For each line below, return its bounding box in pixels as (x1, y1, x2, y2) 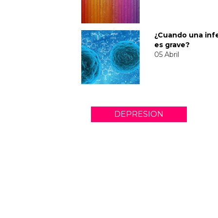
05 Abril (154, 50, 179, 59)
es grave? (154, 40, 190, 49)
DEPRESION (114, 109, 163, 119)
